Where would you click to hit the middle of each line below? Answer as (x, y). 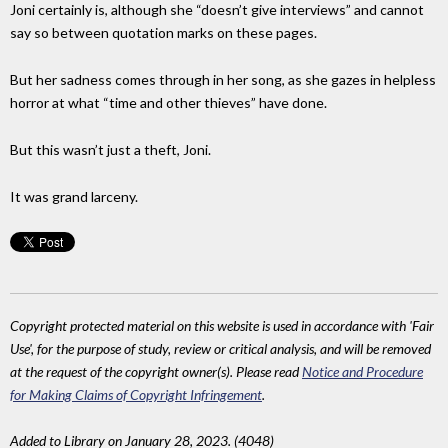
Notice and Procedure (362, 371)
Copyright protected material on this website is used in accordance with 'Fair (222, 325)
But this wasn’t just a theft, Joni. (110, 150)
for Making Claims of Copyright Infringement (136, 394)
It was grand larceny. (74, 196)
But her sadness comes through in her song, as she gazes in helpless (223, 80)
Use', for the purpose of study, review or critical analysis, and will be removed (220, 348)
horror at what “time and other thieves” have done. (168, 103)
